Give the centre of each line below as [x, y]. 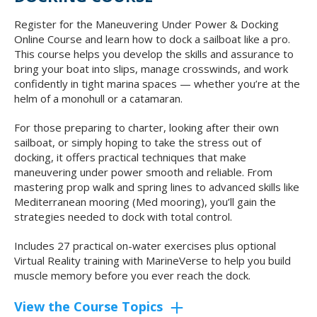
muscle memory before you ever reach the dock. [132, 276]
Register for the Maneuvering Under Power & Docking [146, 24]
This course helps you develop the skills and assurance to [154, 54]
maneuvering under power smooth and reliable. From [143, 172]
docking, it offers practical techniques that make [130, 157]
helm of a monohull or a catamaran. [100, 99]
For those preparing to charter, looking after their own [146, 128]
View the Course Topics [90, 307]
